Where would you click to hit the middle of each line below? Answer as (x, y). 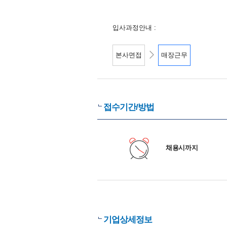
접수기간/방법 (129, 107)
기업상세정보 (128, 220)
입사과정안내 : (134, 28)
